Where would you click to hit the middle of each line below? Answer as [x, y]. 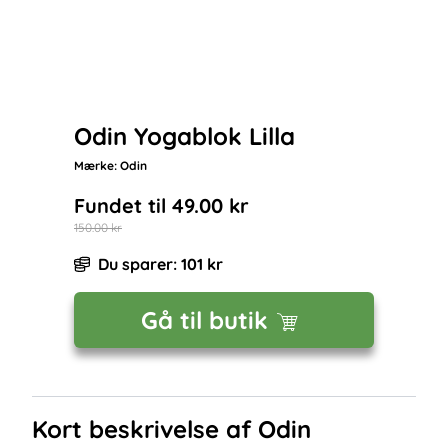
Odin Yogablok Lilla [184, 136]
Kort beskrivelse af [145, 429]
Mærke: [97, 165]
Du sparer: [139, 264]
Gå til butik [204, 320]
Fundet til [123, 205]
